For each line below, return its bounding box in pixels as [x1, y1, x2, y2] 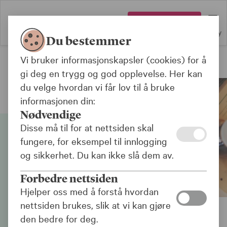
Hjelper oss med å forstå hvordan [20, 184, 159, 197]
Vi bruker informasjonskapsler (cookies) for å [20, 53, 206, 65]
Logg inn [141, 18, 174, 29]
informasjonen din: [20, 94, 95, 106]
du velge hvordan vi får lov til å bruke [20, 80, 175, 93]
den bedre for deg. [20, 212, 98, 224]
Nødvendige [20, 106, 81, 122]
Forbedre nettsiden [20, 170, 118, 185]
